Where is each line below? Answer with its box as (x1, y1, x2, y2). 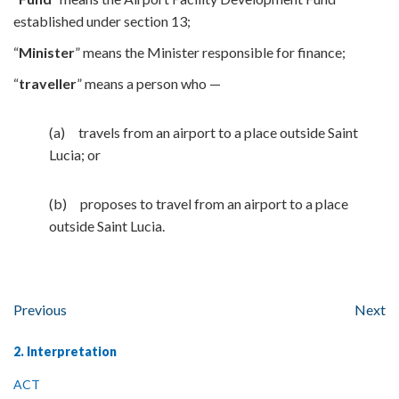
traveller (19, 75, 77, 92)
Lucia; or (49, 146, 101, 163)
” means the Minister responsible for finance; (75, 44, 346, 61)
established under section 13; (13, 12, 191, 29)
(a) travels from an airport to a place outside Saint (49, 124, 358, 141)
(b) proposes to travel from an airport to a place (49, 195, 348, 212)
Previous (13, 301, 67, 318)
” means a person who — (77, 75, 221, 92)
